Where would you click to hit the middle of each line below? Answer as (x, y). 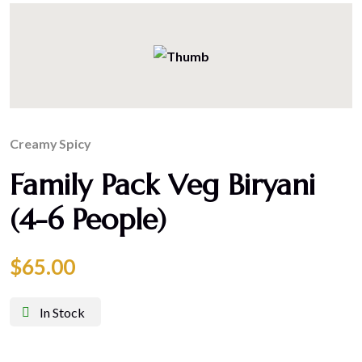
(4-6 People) (88, 219)
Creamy (34, 143)
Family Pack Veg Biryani (162, 184)
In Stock (62, 312)
